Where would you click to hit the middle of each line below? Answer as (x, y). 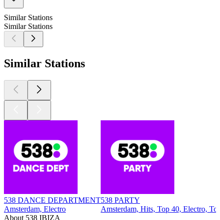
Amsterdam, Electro (35, 209)
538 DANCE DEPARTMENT (52, 200)
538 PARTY (120, 200)
